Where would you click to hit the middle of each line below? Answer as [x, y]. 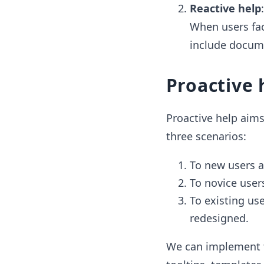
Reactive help [225, 8]
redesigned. [219, 218]
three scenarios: [206, 136]
